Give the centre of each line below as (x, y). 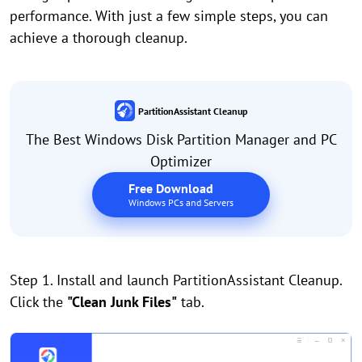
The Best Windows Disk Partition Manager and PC (181, 140)
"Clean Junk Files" (122, 302)
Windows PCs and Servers (181, 203)
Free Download (171, 189)
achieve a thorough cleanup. (99, 37)
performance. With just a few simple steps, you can (169, 15)
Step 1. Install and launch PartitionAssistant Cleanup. (176, 280)
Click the (38, 302)
